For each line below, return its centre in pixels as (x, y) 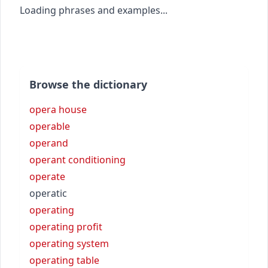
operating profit (66, 226)
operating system (69, 243)
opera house (58, 109)
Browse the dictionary (88, 84)
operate (47, 176)
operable (50, 126)
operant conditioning (77, 159)
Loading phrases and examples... (94, 10)
